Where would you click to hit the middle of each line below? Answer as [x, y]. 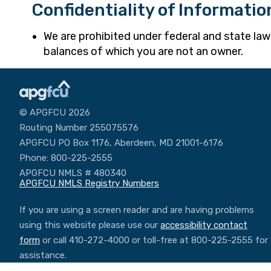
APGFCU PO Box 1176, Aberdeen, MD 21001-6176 [121, 143]
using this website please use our [90, 225]
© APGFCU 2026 [55, 113]
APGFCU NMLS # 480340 [73, 173]
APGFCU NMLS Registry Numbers [89, 184]
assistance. [43, 256]
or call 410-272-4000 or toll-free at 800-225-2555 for [154, 240]
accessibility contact [204, 225]
